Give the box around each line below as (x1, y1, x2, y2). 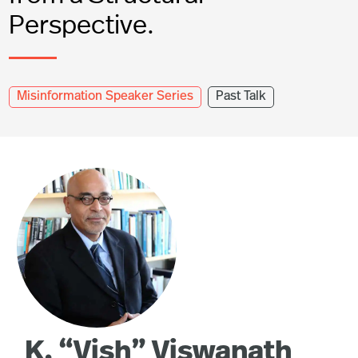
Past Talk (216, 90, 266, 104)
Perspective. (9, 6, 154, 42)
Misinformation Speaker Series (17, 90, 193, 104)
